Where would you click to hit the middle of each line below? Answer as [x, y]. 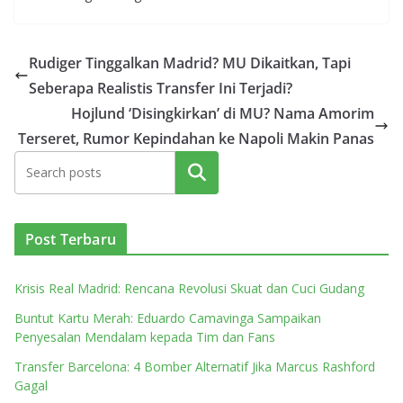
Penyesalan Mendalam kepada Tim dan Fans [145, 337]
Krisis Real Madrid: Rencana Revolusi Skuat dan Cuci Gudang [189, 288]
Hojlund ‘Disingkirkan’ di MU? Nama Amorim [223, 113]
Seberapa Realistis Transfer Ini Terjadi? [161, 88]
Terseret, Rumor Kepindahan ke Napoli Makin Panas [196, 139]
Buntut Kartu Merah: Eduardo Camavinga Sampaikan [168, 318]
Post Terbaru [71, 239]
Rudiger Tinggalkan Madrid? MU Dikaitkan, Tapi [190, 63]
